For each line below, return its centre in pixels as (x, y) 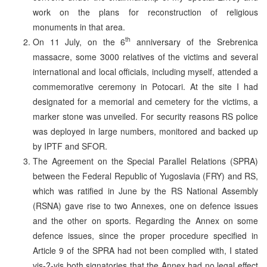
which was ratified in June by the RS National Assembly (145, 190)
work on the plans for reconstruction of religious (145, 12)
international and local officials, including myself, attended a (145, 71)
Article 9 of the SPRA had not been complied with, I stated (145, 250)
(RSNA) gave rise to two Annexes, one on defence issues (145, 205)
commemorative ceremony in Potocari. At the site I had (145, 86)
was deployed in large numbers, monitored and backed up (145, 131)
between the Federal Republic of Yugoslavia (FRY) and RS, (145, 176)
